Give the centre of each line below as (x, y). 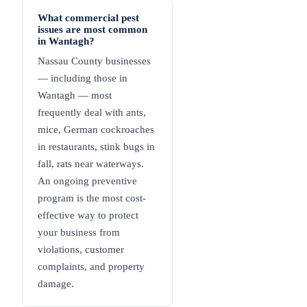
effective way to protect (88, 216)
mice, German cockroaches (96, 130)
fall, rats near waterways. (91, 164)
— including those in (83, 78)
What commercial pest (88, 18)
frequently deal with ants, (92, 113)
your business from (79, 233)
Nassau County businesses (94, 61)
